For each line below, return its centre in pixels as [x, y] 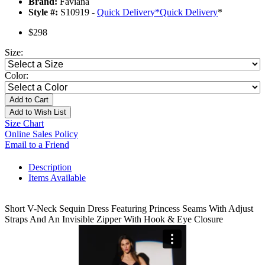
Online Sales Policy [41, 134]
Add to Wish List [38, 112]
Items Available [57, 178]
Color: [17, 76]
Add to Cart [29, 100]
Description [50, 167]
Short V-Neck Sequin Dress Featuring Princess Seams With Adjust [129, 209]
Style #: [43, 12]
